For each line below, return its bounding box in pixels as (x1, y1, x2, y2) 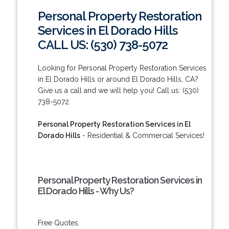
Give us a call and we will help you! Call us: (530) (37, 86, 199, 95)
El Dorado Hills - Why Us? (37, 185, 134, 196)
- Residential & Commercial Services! (80, 131, 204, 140)
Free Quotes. (37, 218, 80, 227)
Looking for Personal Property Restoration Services (37, 63, 207, 72)
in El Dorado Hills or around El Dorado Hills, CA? (37, 75, 198, 83)
